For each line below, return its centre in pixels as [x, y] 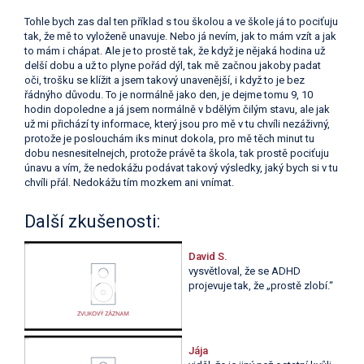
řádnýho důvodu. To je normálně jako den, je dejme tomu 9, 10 [169, 95]
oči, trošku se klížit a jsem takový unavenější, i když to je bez [165, 80]
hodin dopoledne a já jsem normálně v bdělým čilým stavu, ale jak [177, 110]
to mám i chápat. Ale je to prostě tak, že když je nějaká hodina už [175, 51]
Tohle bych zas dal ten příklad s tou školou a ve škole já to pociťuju [181, 22]
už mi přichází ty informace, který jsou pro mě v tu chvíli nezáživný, [177, 124]
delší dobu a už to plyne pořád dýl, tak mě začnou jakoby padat [173, 66]
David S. [208, 257]
